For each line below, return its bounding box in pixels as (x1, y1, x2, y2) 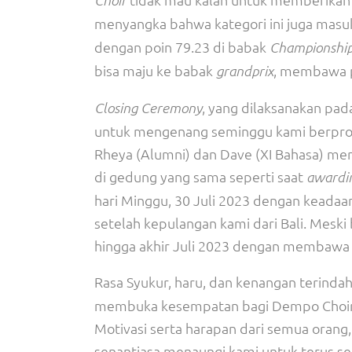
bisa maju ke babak (94, 61, 216, 79)
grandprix (216, 62, 273, 79)
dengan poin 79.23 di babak (94, 38, 269, 56)
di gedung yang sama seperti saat (94, 167, 306, 185)
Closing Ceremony (94, 99, 202, 116)
